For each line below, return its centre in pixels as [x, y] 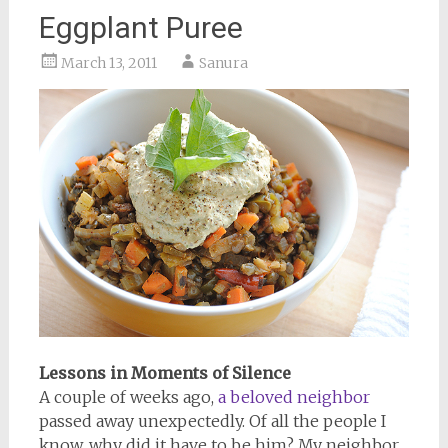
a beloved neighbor [293, 397]
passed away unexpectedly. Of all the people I [212, 421]
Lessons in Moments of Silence [164, 373]
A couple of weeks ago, [128, 397]
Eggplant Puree [140, 28]
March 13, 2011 [108, 63]
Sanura [223, 63]
